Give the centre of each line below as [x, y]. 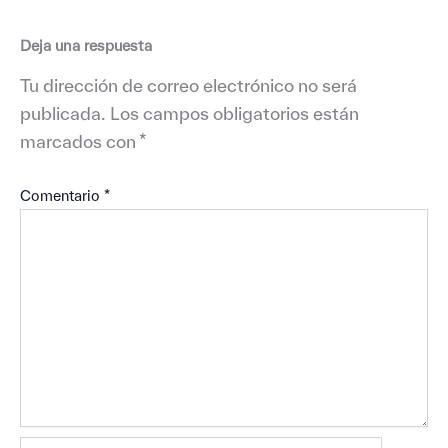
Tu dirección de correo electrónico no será [188, 85]
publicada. [63, 113]
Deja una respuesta [86, 46]
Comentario [62, 196]
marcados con [79, 141]
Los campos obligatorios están [234, 113]
